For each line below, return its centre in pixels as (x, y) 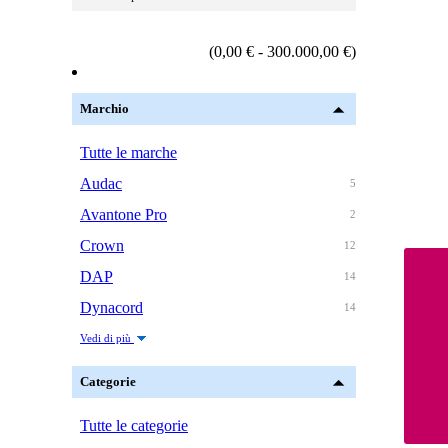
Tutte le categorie (134, 426)
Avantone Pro (123, 215)
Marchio (104, 109)
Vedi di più (107, 338)
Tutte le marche (128, 153)
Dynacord (111, 308)
